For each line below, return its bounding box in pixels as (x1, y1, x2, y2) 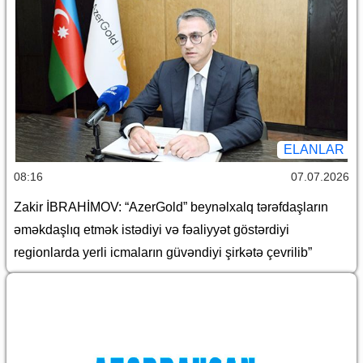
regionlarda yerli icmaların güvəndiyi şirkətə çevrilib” (14, 246, 312, 260)
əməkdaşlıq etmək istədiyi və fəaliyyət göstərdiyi (14, 223, 289, 237)
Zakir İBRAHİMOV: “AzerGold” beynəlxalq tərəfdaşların (14, 200, 328, 215)
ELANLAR (284, 143, 344, 157)
